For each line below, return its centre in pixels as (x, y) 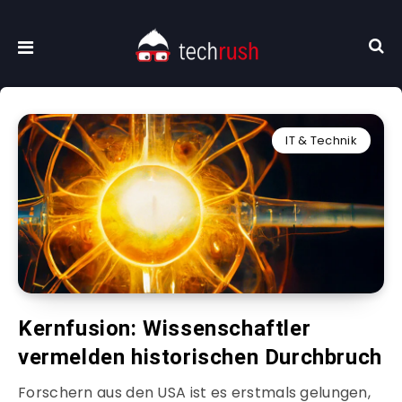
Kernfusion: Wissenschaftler (165, 329)
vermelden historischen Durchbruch (200, 358)
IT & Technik (321, 141)
